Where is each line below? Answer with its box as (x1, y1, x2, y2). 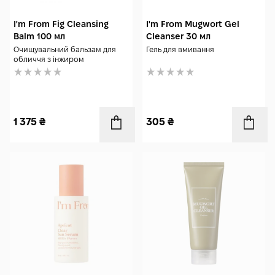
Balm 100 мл (14, 31, 65, 41)
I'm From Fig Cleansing (14, 19, 109, 29)
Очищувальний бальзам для (14, 45, 116, 53)
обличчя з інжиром (14, 55, 84, 63)
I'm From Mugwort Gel (146, 19, 239, 29)
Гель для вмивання (146, 45, 214, 53)
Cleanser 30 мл (146, 31, 211, 41)
